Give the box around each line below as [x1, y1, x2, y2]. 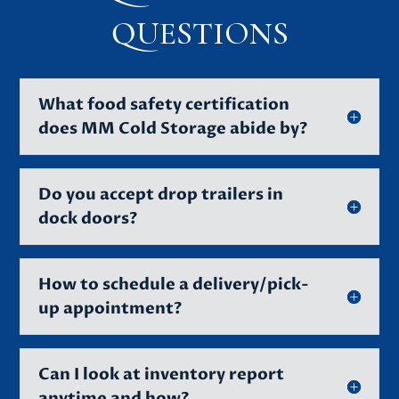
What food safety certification [38, 93, 290, 116]
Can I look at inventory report [38, 362, 285, 386]
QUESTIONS [110, 13, 289, 53]
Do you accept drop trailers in [38, 183, 284, 206]
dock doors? [38, 207, 138, 230]
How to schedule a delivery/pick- [38, 273, 310, 296]
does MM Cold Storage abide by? [38, 117, 308, 140]
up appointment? [38, 297, 183, 320]
